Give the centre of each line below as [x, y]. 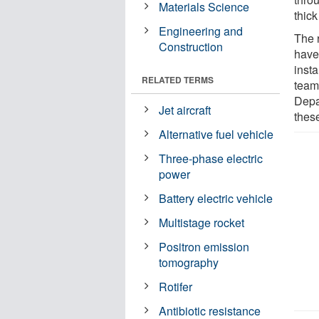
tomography [189, 262]
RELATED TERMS [178, 79]
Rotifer [176, 286]
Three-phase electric [211, 158]
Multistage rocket [202, 222]
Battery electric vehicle [216, 198]
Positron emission [204, 246]
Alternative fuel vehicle [216, 134]
